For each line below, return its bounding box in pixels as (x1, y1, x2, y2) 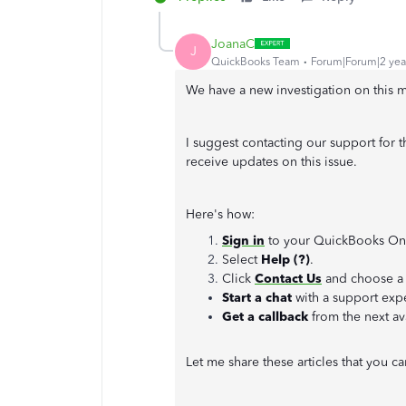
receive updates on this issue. (186, 154, 361, 169)
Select (222, 252, 261, 267)
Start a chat (222, 290, 295, 305)
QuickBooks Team (211, 54, 300, 68)
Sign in (222, 233, 265, 248)
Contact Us (255, 271, 322, 286)
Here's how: (186, 207, 258, 222)
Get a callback (222, 309, 312, 324)
